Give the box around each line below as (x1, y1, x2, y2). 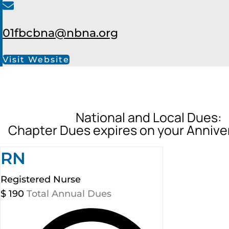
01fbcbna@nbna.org (3, 26, 118, 40)
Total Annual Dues (27, 188, 111, 199)
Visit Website (3, 55, 70, 64)
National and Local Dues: (75, 108, 221, 126)
